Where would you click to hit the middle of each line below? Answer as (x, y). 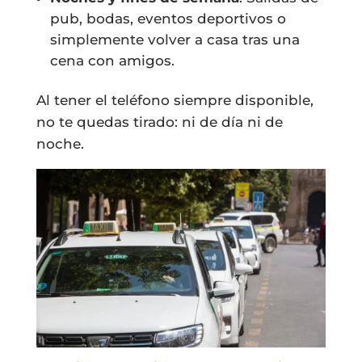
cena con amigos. (112, 60)
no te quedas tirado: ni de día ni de (159, 122)
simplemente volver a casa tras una (175, 39)
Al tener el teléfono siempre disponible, (175, 100)
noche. (60, 143)
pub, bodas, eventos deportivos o (168, 18)
